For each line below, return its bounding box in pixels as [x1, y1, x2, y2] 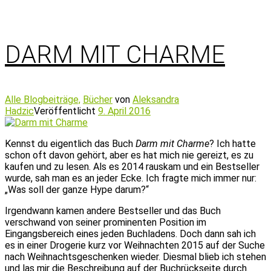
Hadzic [5, 105, 34, 117]
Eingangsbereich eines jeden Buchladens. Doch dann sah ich [5, 228, 256, 240]
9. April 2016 [98, 105, 151, 117]
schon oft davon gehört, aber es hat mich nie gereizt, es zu [5, 149, 253, 161]
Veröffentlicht [34, 105, 98, 117]
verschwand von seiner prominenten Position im [5, 217, 206, 228]
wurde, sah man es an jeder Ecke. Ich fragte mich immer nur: [5, 172, 256, 184]
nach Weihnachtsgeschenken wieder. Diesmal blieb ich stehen [5, 251, 266, 263]
